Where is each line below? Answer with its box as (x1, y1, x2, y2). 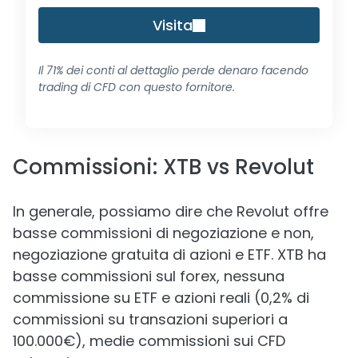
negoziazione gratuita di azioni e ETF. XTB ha (13, 245, 326, 265)
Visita (153, 15, 193, 35)
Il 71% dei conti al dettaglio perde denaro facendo (38, 62, 308, 78)
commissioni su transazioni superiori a (13, 309, 288, 329)
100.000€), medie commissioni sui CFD (13, 331, 285, 351)
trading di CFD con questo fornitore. (38, 79, 235, 95)
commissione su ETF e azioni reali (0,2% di (13, 288, 309, 308)
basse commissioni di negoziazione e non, (13, 223, 314, 243)
